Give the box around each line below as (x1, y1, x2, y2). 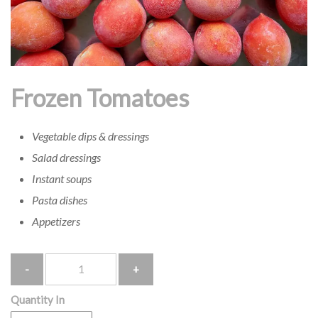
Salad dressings (32, 150, 101, 164)
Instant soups (32, 171, 92, 185)
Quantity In (11, 293, 65, 306)
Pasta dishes (32, 192, 87, 207)
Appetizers (32, 214, 80, 228)
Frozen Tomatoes (11, 82, 189, 112)
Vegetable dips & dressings (32, 128, 149, 143)
